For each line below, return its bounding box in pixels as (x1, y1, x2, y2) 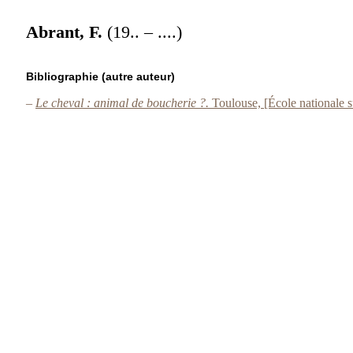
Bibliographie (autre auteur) (26, 69, 175, 83)
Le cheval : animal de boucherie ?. (35, 95, 212, 110)
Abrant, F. (26, 21, 107, 42)
